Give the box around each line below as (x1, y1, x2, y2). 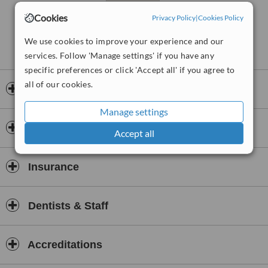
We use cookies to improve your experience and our (25, 35, 224, 46)
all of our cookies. (25, 78, 93, 89)
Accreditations (25, 239, 102, 251)
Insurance (25, 161, 79, 173)
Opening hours (25, 83, 105, 95)
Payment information (25, 122, 135, 134)
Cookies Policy (198, 13, 243, 22)
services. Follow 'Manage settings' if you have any (25, 50, 214, 60)
